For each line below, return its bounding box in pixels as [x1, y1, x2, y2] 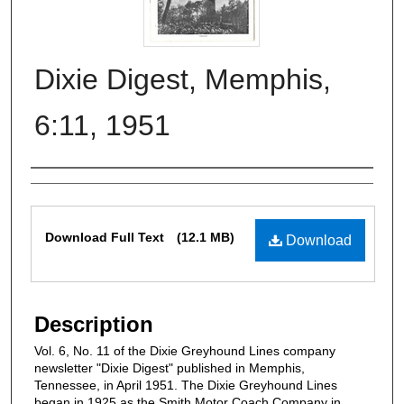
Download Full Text [45, 230, 168, 245]
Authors [31, 175, 105, 200]
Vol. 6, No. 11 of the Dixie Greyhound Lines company [34, 343, 335, 358]
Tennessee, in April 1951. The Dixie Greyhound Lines [34, 377, 337, 392]
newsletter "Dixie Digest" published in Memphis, [34, 360, 305, 375]
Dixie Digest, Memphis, [34, 63, 331, 96]
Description [34, 311, 153, 336]
